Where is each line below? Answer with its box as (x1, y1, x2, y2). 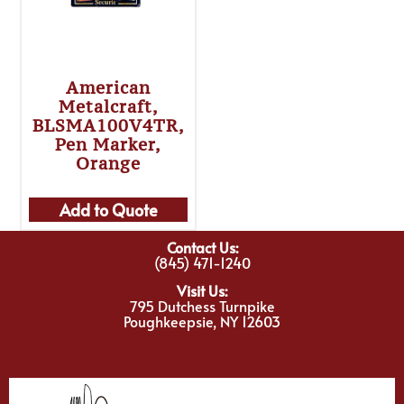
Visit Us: (177, 280, 227, 301)
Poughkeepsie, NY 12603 (124, 311, 280, 332)
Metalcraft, (58, 95, 159, 117)
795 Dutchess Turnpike (129, 296, 275, 317)
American (66, 76, 151, 98)
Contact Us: (166, 236, 238, 257)
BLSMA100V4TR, (32, 114, 185, 136)
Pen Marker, (55, 133, 162, 155)
